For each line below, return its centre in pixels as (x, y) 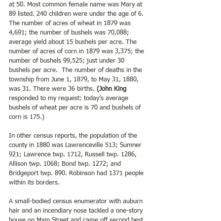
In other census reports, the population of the (74, 136)
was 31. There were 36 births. (53, 89)
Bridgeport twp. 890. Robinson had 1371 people (77, 173)
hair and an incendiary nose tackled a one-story (77, 211)
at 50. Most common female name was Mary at (76, 4)
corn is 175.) (27, 117)
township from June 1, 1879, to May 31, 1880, (75, 79)
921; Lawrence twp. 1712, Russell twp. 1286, (74, 154)
